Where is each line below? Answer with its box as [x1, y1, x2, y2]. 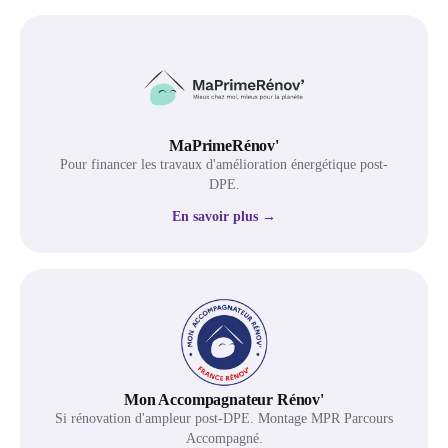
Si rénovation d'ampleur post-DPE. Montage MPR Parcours [55, 410, 393, 426]
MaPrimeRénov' [169, 136, 279, 154]
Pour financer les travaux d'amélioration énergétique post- [60, 156, 388, 172]
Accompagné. [185, 430, 263, 446]
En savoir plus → [172, 208, 276, 224]
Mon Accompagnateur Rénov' [124, 390, 324, 408]
